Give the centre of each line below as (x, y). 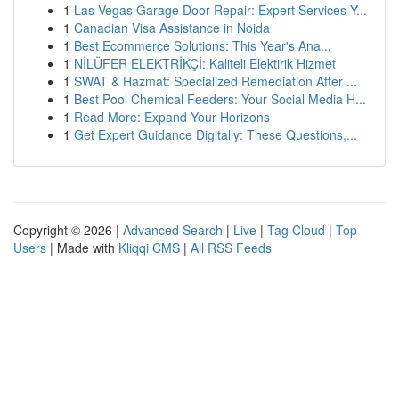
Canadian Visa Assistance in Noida (172, 28)
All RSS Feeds (231, 248)
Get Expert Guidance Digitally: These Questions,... (216, 134)
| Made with (82, 248)
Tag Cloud (296, 230)
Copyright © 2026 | (68, 230)
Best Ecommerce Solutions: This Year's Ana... (203, 45)
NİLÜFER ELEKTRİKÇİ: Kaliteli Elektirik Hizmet (205, 63)
